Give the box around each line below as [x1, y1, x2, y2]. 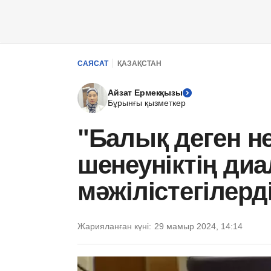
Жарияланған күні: [77, 221, 151, 231]
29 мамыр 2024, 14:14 [154, 221, 243, 231]
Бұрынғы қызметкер [108, 98, 186, 108]
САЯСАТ [77, 59, 108, 68]
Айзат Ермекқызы [108, 88, 183, 97]
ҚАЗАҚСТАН [117, 59, 162, 68]
